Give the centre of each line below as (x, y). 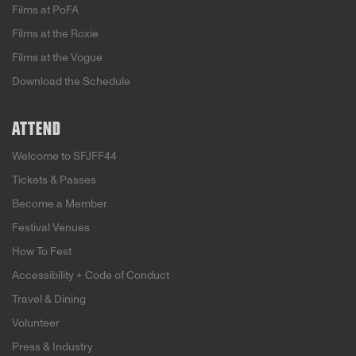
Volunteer (36, 323)
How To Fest (42, 252)
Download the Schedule (71, 81)
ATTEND (37, 130)
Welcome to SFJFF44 (64, 156)
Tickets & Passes (54, 180)
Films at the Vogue (57, 58)
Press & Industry (52, 347)
